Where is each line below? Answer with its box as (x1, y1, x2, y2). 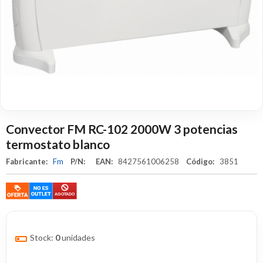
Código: (186, 157, 216, 166)
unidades (62, 232, 95, 243)
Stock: (28, 232, 55, 243)
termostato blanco (6, 137, 110, 151)
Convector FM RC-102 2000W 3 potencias (6, 122, 238, 136)
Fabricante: (6, 157, 49, 166)
